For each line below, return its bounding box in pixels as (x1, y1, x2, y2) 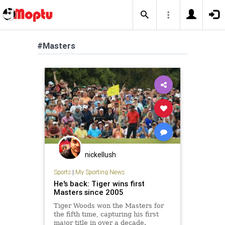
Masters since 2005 (53, 187, 123, 197)
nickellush (85, 150, 116, 159)
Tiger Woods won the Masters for (53, 201, 164, 209)
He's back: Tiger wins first (53, 178, 145, 188)
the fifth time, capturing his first (53, 210, 159, 218)
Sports (53, 168, 71, 176)
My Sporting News (75, 168, 125, 176)
